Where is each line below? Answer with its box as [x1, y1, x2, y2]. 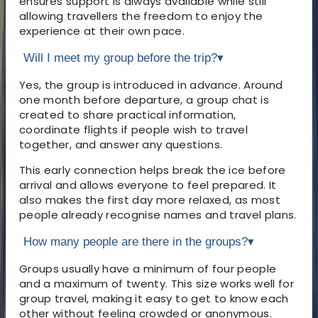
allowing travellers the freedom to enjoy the [19, 8, 263, 23]
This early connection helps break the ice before [19, 162, 286, 177]
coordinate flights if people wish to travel [19, 121, 248, 137]
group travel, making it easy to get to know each [19, 290, 289, 306]
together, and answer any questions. [19, 136, 223, 152]
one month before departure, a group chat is [19, 92, 270, 107]
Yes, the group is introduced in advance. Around [19, 77, 283, 92]
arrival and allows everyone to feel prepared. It [19, 177, 277, 192]
